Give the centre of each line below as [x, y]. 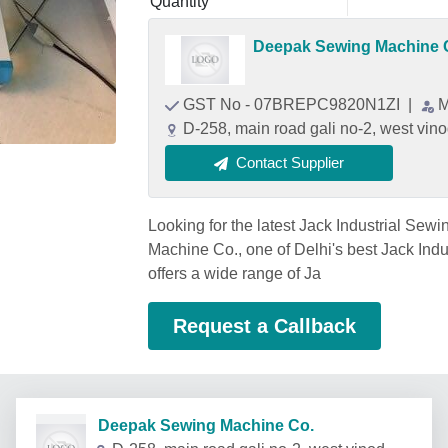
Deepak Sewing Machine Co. [200, 425]
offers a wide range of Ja [234, 273]
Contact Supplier [290, 162]
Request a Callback [264, 326]
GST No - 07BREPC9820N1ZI [293, 104]
